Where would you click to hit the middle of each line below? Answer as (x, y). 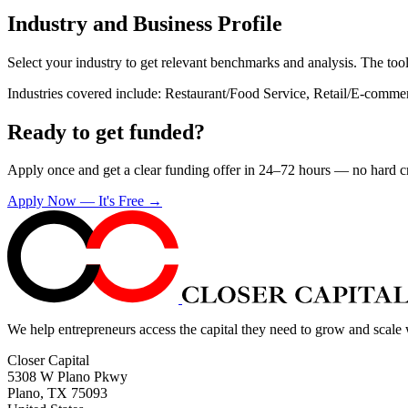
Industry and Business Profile (145, 23)
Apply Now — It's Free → (85, 201)
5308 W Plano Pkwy (67, 377)
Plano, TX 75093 (57, 393)
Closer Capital (48, 361)
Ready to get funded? (106, 132)
